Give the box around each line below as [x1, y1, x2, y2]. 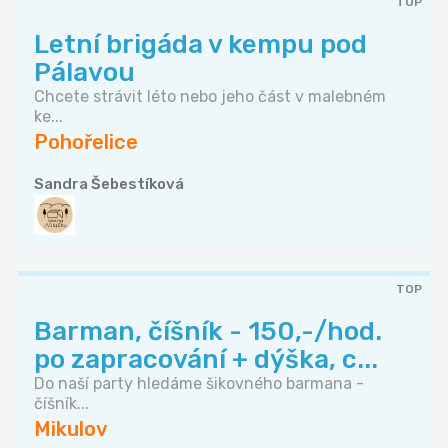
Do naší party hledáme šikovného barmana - [34, 374, 364, 394]
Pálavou [34, 57, 135, 89]
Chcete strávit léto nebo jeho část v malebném [34, 87, 386, 107]
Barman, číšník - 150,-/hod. [34, 316, 382, 348]
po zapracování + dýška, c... [34, 344, 378, 376]
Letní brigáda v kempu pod [34, 29, 367, 61]
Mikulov [34, 417, 108, 442]
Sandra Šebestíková [34, 175, 184, 194]
